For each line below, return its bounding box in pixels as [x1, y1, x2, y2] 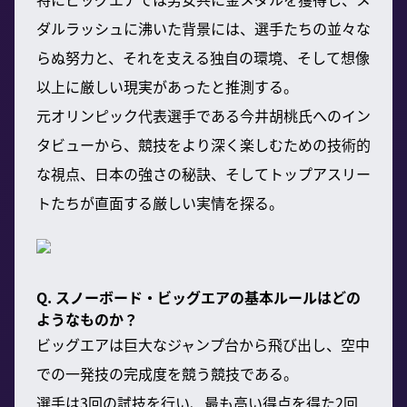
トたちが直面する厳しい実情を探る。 [36, 191, 283, 213]
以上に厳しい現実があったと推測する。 [36, 74, 298, 97]
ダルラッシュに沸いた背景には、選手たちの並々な [36, 16, 371, 39]
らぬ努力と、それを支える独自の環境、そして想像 [36, 45, 370, 68]
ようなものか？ [36, 307, 138, 330]
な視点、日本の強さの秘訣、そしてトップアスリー [36, 162, 371, 184]
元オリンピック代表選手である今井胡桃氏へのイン [36, 104, 371, 126]
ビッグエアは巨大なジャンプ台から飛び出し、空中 [36, 333, 370, 355]
